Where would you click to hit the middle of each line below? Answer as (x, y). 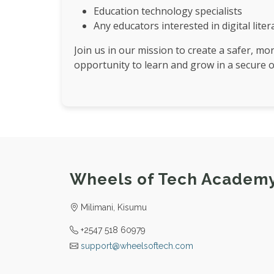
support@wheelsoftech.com (137, 246)
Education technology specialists (168, 11)
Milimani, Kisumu (113, 207)
